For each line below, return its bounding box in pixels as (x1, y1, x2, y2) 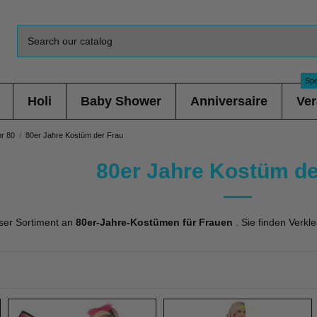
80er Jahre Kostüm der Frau (25, 131, 124, 139)
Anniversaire (190, 94, 267, 108)
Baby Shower (80, 94, 161, 108)
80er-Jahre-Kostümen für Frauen (76, 217, 233, 228)
